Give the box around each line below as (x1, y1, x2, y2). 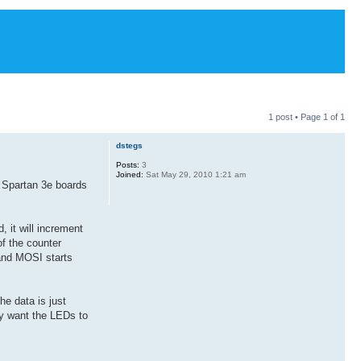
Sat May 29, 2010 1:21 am (143, 169, 246, 179)
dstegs (115, 140, 143, 150)
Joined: (115, 169, 143, 179)
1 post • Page (268, 111, 323, 122)
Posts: (115, 160, 139, 169)
